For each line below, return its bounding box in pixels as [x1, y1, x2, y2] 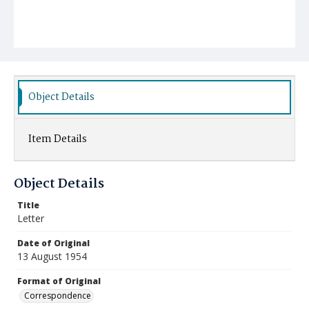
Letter [17, 212, 44, 225]
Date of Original [17, 237, 90, 249]
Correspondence [24, 290, 91, 301]
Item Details [28, 131, 87, 148]
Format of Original [17, 275, 101, 287]
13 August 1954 [17, 250, 87, 263]
